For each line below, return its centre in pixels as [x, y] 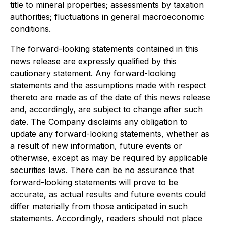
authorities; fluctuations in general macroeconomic [107, 17]
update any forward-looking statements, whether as [110, 134]
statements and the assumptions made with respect [108, 85]
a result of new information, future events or [96, 146]
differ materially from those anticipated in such [99, 206]
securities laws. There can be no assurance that [102, 170]
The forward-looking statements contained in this [104, 49]
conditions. [31, 29]
